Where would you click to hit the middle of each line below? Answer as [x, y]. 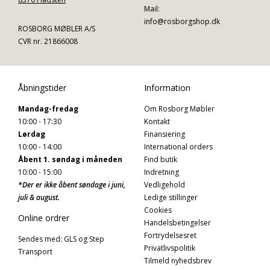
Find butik [161, 159]
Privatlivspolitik [170, 248]
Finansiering [165, 134]
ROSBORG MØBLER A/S [57, 29]
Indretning [162, 172]
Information [167, 88]
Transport [35, 251]
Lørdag [32, 134]
